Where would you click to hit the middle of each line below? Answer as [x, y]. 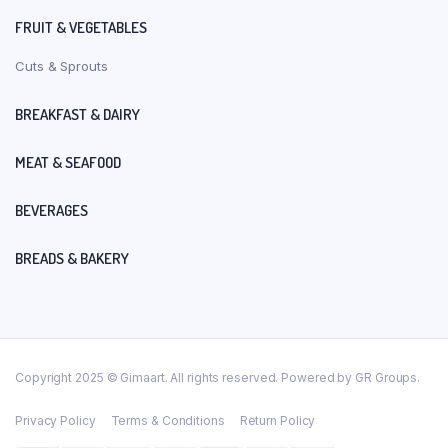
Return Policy [277, 420]
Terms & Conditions [167, 420]
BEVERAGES [51, 210]
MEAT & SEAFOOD [68, 162]
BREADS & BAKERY [72, 258]
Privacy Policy [55, 420]
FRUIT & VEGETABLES [81, 27]
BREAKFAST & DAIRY [77, 114]
